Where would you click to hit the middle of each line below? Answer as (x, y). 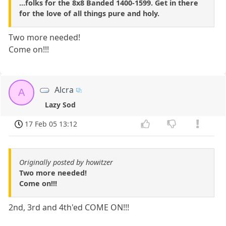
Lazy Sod (61, 104)
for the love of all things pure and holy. (89, 13)
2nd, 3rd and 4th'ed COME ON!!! (69, 208)
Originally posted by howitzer (66, 162)
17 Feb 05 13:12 (51, 124)
